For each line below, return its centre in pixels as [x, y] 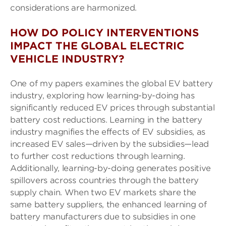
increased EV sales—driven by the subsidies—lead [109, 144]
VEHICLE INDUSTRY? [67, 59]
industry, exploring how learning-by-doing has [102, 96]
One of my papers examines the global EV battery [111, 83]
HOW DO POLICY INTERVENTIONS [104, 33]
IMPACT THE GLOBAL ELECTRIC [97, 46]
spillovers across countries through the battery [104, 180]
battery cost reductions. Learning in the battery [106, 120]
